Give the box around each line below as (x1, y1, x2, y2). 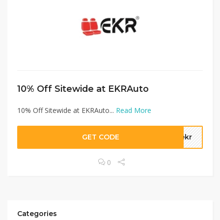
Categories (17, 209, 57, 218)
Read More (116, 106, 151, 115)
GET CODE (82, 133, 120, 141)
